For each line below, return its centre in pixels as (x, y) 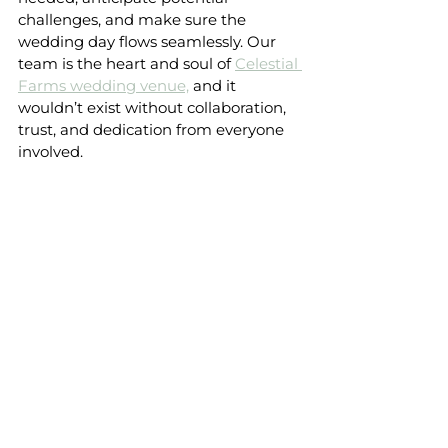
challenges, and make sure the (134, 20)
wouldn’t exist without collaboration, (154, 108)
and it (214, 86)
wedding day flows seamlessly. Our (149, 42)
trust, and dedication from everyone (153, 130)
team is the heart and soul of (126, 64)
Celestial (268, 64)
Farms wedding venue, (103, 86)
